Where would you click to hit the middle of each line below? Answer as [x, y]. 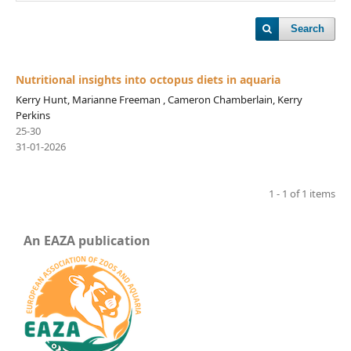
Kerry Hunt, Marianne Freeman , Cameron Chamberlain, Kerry [159, 99]
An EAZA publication [87, 240]
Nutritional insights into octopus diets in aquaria [148, 79]
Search [308, 29]
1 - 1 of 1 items [302, 193]
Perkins [33, 115]
